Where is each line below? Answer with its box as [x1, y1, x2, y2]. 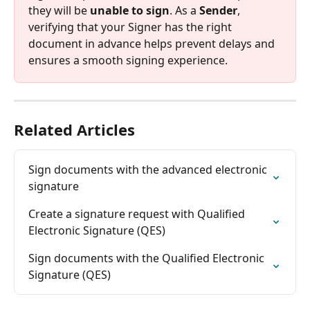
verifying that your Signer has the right [28, 19, 235, 35]
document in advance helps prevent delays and [28, 35, 277, 51]
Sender [199, 2, 237, 18]
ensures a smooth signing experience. [28, 52, 228, 68]
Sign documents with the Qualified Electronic [28, 250, 267, 266]
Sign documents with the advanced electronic [28, 161, 270, 177]
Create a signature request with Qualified [28, 206, 248, 221]
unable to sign [90, 2, 170, 18]
